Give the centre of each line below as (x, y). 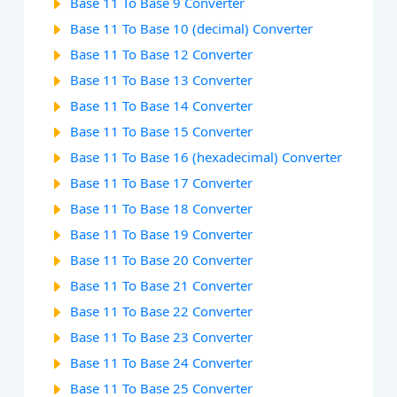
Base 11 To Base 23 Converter (162, 337)
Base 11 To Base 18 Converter (162, 209)
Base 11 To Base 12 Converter (162, 54)
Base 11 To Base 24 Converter (162, 363)
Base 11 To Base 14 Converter (162, 106)
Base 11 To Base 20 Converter (162, 260)
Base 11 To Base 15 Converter (162, 132)
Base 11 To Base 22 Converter (162, 311)
